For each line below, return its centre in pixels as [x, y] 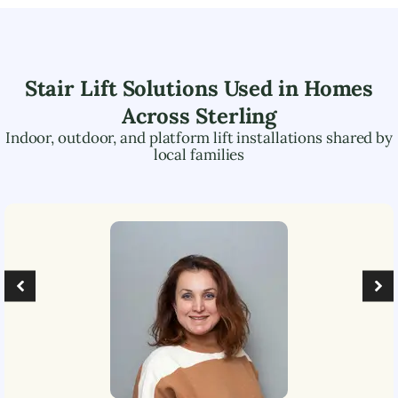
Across [159, 115]
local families [199, 154]
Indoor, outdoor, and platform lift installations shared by [199, 137]
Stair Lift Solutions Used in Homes [199, 88]
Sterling [236, 115]
